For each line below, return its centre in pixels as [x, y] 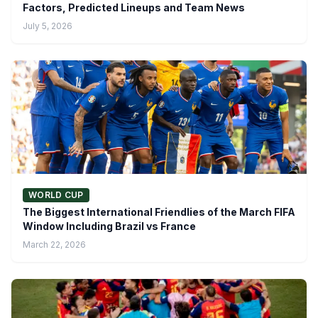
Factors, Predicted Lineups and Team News [134, 8]
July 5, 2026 [48, 26]
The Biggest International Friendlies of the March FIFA [159, 212]
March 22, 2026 [54, 245]
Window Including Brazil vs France [109, 226]
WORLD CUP [56, 195]
